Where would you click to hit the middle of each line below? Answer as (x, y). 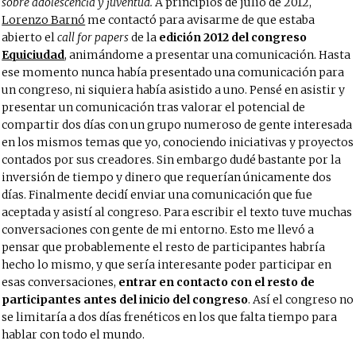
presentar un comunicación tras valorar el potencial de (154, 107)
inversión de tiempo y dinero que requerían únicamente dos (167, 177)
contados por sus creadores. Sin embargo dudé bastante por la (172, 160)
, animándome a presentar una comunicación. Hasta (208, 55)
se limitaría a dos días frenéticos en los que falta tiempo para (170, 317)
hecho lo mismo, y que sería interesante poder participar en (167, 265)
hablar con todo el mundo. (74, 335)
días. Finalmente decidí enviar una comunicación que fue (157, 195)
